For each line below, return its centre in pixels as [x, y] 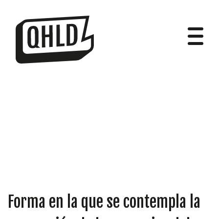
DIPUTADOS [109, 114]
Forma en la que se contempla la [104, 202]
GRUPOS [109, 169]
